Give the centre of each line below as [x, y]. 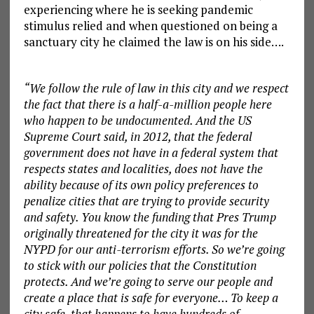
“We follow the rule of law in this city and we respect [156, 88]
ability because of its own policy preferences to [141, 185]
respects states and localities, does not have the [143, 169]
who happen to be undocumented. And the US [137, 121]
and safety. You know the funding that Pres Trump [150, 217]
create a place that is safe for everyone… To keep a [151, 298]
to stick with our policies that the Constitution [140, 266]
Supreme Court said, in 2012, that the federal [138, 137]
